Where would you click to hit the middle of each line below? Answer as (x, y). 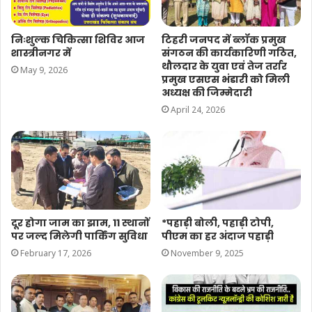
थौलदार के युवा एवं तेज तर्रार (224, 67)
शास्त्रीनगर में (41, 53)
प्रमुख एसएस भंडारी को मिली (226, 80)
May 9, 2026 (44, 70)
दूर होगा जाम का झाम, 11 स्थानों (80, 223)
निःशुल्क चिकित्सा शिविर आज (78, 40)
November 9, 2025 (207, 253)
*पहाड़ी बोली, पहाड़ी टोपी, (218, 223)
